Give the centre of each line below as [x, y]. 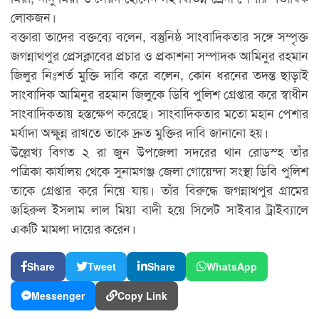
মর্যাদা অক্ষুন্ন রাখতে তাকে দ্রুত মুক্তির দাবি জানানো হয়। [140, 131]
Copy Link [142, 295]
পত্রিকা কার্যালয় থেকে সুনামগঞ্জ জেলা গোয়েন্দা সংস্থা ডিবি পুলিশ [159, 170]
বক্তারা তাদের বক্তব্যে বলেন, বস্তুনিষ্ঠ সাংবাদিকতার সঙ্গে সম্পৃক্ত [159, 35]
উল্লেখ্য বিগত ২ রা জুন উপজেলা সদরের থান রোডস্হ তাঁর [159, 151]
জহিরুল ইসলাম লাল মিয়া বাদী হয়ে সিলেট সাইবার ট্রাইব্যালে [159, 208]
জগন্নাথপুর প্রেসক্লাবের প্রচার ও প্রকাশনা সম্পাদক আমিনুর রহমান [159, 54]
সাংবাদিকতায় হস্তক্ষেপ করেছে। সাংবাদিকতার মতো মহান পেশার [159, 112]
